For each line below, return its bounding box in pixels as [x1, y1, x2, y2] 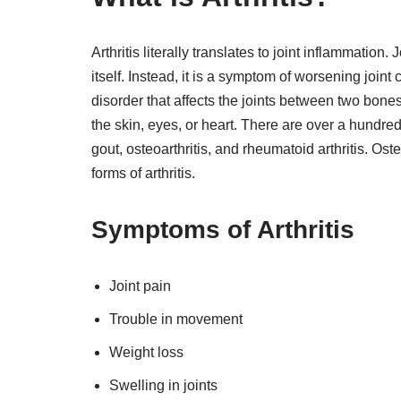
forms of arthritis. [91, 166, 195, 181]
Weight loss [109, 345, 183, 360]
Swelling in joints [109, 378, 218, 393]
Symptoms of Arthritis [91, 216, 354, 243]
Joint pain [109, 278, 171, 294]
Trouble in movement [109, 311, 243, 327]
